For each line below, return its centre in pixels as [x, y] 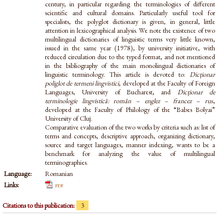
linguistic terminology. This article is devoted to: [117, 74]
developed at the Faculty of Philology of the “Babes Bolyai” [130, 109]
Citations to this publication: [39, 205]
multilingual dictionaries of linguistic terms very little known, [130, 39]
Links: [11, 185]
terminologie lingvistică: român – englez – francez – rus [129, 101]
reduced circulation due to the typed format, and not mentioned [130, 57]
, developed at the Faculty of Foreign [167, 83]
